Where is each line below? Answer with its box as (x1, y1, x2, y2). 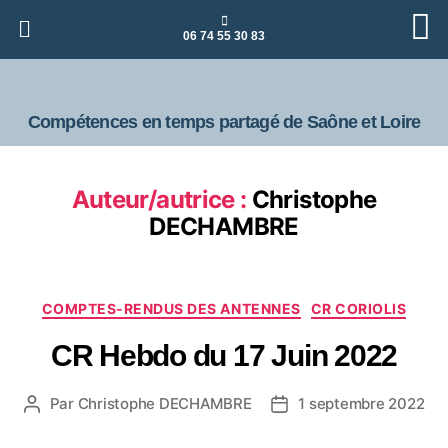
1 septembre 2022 (298, 393, 425, 413)
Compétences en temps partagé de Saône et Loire (27, 112, 421, 132)
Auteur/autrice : (71, 185, 247, 214)
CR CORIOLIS (310, 300, 407, 317)
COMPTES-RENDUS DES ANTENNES (41, 300, 301, 317)
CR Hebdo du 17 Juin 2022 (50, 338, 398, 372)
